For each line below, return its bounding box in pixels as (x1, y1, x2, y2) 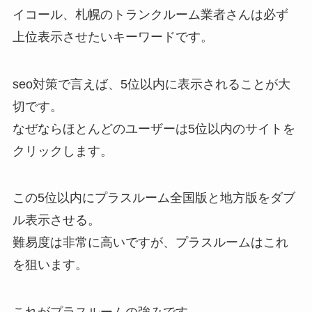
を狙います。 (12, 258, 88, 272)
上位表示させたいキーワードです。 (12, 29, 213, 44)
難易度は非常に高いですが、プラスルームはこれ (12, 235, 288, 250)
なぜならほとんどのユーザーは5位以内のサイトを (12, 121, 295, 136)
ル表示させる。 (12, 213, 100, 228)
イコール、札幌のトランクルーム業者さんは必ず (12, 7, 288, 22)
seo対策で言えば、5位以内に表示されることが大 (12, 77, 290, 91)
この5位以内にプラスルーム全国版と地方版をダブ (12, 191, 295, 205)
